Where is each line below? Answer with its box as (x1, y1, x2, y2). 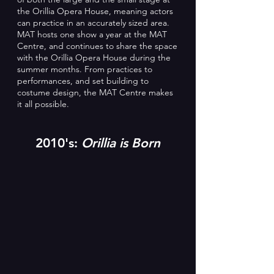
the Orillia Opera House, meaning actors (17, 6, 173, 17)
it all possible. (17, 98, 69, 109)
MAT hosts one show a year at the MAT (17, 29, 167, 40)
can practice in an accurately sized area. (17, 17, 169, 28)
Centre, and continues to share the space (17, 40, 177, 51)
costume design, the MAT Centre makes (17, 87, 173, 98)
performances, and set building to (17, 75, 149, 86)
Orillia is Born (81, 135, 160, 150)
